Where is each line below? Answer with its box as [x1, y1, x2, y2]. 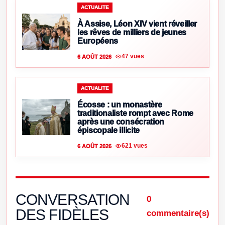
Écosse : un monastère [77, 100, 162, 109]
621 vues [122, 142, 148, 150]
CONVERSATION [16, 191, 130, 208]
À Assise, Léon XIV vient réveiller [77, 19, 197, 28]
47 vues [122, 53, 144, 60]
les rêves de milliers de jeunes [77, 28, 187, 37]
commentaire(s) [147, 208, 209, 218]
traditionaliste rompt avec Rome [77, 108, 194, 118]
